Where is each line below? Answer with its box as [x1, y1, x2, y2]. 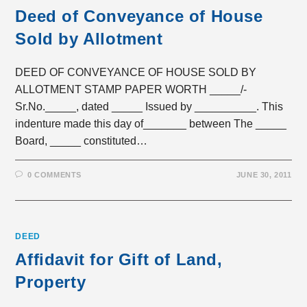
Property [15, 273, 86, 291]
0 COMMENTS [27, 171, 82, 179]
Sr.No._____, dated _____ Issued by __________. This [15, 101, 284, 112]
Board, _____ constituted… [15, 135, 148, 147]
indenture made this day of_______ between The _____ [15, 118, 287, 130]
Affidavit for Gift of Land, [15, 250, 223, 269]
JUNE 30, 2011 [236, 171, 292, 179]
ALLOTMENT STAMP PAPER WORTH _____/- [15, 84, 247, 95]
